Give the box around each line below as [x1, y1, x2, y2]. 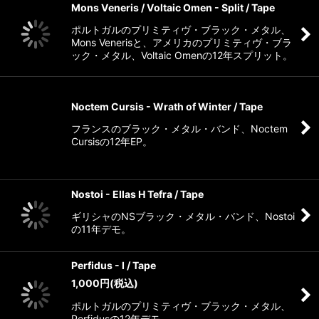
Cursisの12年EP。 [71, 152, 152, 165]
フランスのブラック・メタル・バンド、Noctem [71, 140, 288, 152]
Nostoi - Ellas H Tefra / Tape [71, 218, 204, 230]
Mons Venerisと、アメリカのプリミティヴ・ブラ [71, 53, 292, 66]
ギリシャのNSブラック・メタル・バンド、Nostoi [71, 240, 295, 252]
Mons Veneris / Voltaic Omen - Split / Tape [71, 19, 275, 31]
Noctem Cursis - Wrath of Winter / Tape [71, 117, 263, 130]
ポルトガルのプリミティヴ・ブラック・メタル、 [71, 41, 291, 53]
